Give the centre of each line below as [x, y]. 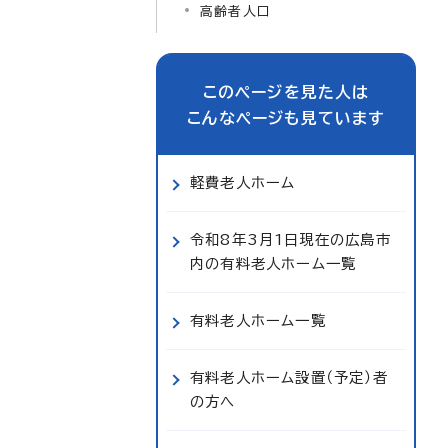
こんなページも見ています [286, 118]
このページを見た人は [286, 92]
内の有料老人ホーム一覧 [273, 263]
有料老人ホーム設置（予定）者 [289, 377]
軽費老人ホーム [243, 182]
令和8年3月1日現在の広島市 [290, 239]
